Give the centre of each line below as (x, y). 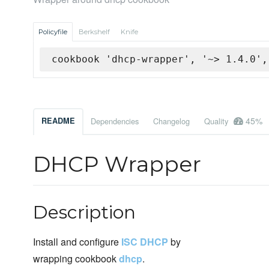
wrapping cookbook (76, 259)
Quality (217, 121)
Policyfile (53, 32)
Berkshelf (94, 32)
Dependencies (115, 121)
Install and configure (77, 242)
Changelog (171, 121)
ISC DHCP (145, 242)
